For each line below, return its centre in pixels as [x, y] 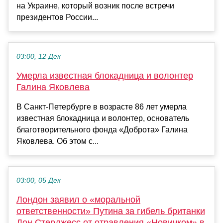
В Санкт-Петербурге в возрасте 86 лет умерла [102, 107]
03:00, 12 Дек [39, 57]
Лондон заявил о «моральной [78, 200]
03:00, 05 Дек [39, 181]
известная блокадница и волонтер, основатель [103, 118]
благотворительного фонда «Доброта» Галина [102, 130]
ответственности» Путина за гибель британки [111, 211]
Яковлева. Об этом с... [57, 141]
